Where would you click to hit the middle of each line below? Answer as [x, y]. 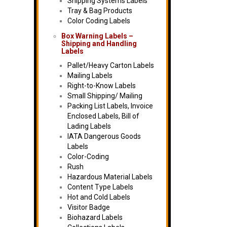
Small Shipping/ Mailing [105, 96]
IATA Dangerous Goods [104, 136]
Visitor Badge [89, 207]
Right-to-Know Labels [102, 86]
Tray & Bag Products [100, 11]
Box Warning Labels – [97, 36]
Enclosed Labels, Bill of [103, 116]
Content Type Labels [100, 187]
